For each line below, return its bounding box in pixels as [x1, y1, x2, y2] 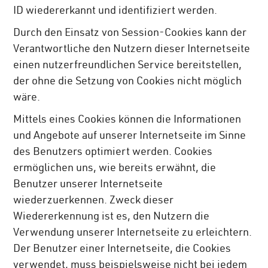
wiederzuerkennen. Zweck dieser [13, 195, 174, 206]
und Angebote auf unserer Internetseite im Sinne [13, 130, 246, 142]
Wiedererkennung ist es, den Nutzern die [13, 211, 210, 223]
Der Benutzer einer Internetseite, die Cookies [13, 243, 232, 255]
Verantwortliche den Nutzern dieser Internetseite [13, 44, 251, 55]
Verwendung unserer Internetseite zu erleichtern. [13, 227, 252, 239]
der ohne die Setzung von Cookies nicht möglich [13, 76, 242, 87]
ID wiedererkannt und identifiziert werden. [13, 5, 218, 17]
